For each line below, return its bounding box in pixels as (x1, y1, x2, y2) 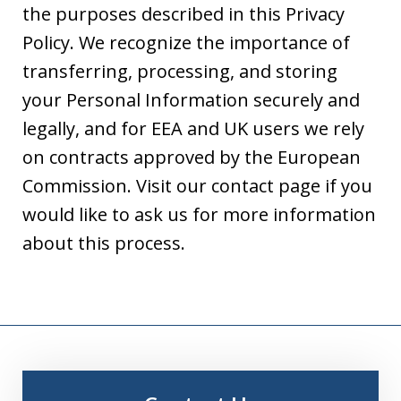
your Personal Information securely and (22, 87, 360, 112)
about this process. (22, 230, 185, 255)
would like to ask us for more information (22, 201, 376, 226)
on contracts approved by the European (22, 144, 361, 169)
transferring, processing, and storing (22, 58, 337, 83)
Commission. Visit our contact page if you (22, 173, 372, 198)
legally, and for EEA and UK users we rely (22, 115, 364, 141)
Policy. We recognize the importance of (22, 30, 350, 55)
